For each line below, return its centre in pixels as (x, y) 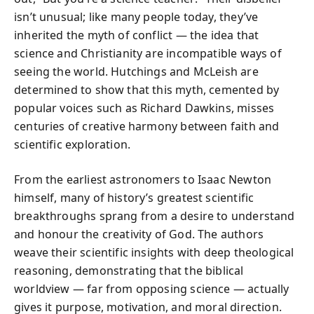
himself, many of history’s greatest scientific (134, 197)
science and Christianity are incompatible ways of (148, 53)
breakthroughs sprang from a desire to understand (155, 216)
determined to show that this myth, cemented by (147, 89)
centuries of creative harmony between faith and (147, 126)
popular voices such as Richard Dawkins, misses (144, 108)
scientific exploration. (73, 144)
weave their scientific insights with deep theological (154, 252)
